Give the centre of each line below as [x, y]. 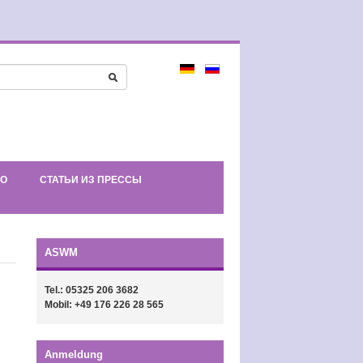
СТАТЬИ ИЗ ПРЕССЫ [91, 180]
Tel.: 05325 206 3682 [92, 290]
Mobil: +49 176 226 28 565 [105, 305]
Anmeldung [74, 354]
